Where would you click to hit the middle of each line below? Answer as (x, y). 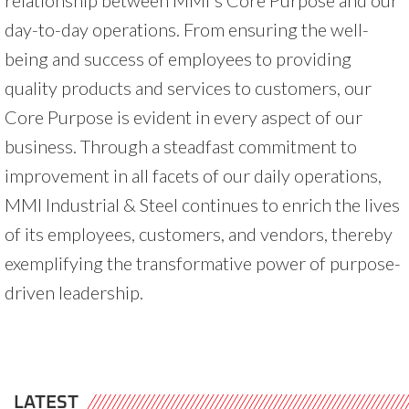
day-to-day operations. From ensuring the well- (187, 29)
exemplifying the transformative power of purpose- (203, 262)
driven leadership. (74, 292)
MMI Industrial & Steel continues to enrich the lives (202, 204)
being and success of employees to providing (178, 58)
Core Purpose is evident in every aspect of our (184, 116)
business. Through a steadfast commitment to (181, 146)
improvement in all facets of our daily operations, (193, 175)
